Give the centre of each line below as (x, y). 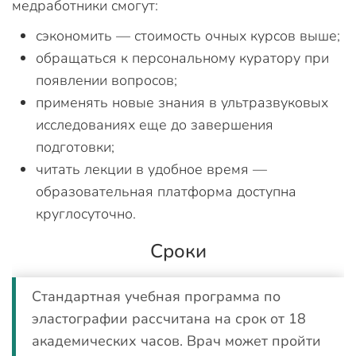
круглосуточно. (86, 214)
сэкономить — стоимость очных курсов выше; (188, 36)
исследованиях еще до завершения (155, 125)
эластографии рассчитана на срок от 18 (169, 319)
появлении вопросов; (106, 80)
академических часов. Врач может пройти (176, 341)
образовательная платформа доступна (166, 192)
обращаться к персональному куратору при (182, 58)
